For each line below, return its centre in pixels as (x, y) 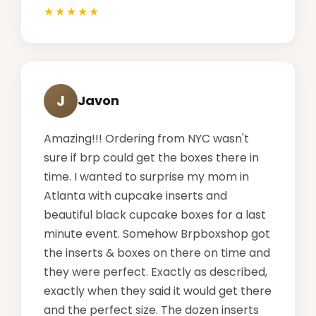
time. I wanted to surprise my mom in (146, 176)
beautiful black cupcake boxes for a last (155, 214)
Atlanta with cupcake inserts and (135, 195)
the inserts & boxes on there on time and (157, 253)
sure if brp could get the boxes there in (151, 157)
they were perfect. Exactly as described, (156, 272)
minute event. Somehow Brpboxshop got (157, 233)
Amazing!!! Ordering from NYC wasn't (146, 138)
